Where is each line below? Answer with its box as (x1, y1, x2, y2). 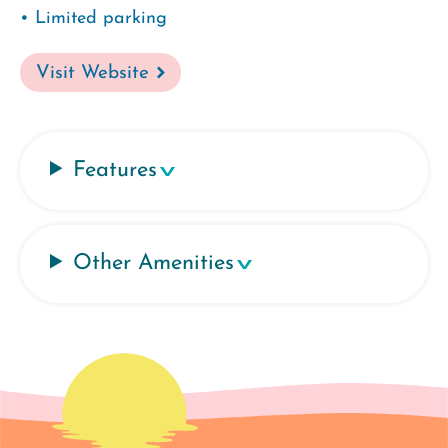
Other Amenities (73, 251, 235, 275)
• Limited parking (20, 8, 167, 28)
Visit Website (36, 63, 149, 83)
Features (73, 158, 158, 182)
